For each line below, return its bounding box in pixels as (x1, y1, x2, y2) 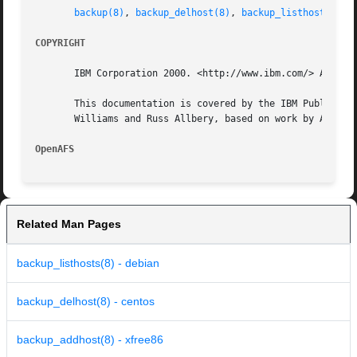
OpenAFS (35, 143, 80, 155)
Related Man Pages (17, 218, 121, 231)
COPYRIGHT (35, 37, 86, 49)
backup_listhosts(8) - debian (17, 257, 159, 270)
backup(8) (74, 7, 125, 19)
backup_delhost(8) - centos (17, 295, 155, 308)
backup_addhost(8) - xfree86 (17, 333, 163, 347)
